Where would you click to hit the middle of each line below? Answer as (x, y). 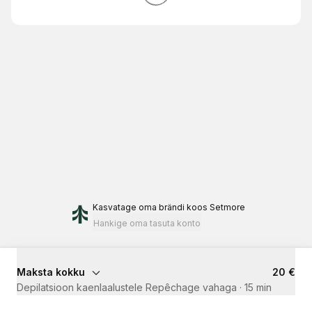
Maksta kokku (51, 272)
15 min (258, 287)
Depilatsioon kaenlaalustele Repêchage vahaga (127, 287)
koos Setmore (216, 207)
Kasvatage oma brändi (138, 207)
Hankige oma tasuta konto (147, 223)
